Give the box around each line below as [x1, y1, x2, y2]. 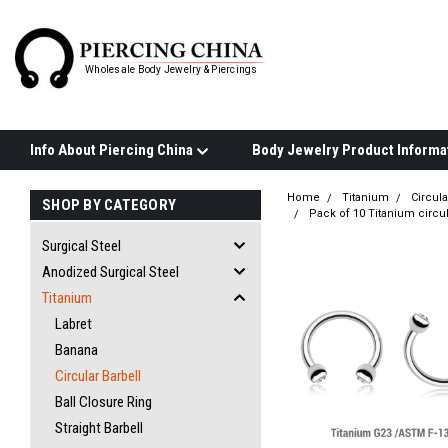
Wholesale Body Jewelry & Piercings [85, 63, 258, 75]
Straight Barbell [55, 419, 143, 437]
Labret [55, 315, 92, 333]
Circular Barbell [55, 367, 141, 385]
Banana [55, 341, 98, 359]
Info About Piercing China [30, 141, 196, 159]
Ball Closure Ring [55, 393, 152, 411]
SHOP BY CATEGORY [42, 196, 176, 214]
